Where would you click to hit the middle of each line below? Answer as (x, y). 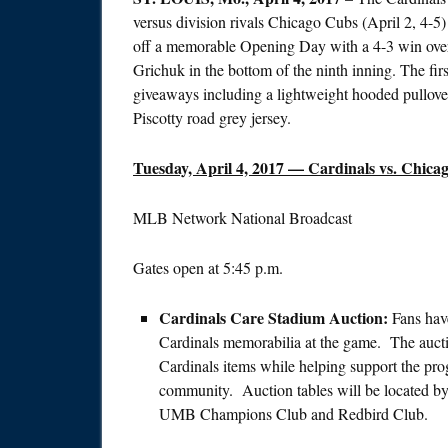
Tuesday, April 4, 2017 (208, 168)
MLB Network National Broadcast (242, 218)
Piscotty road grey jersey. (212, 118)
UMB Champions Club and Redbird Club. (293, 414)
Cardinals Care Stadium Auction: (275, 318)
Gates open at (178, 268)
